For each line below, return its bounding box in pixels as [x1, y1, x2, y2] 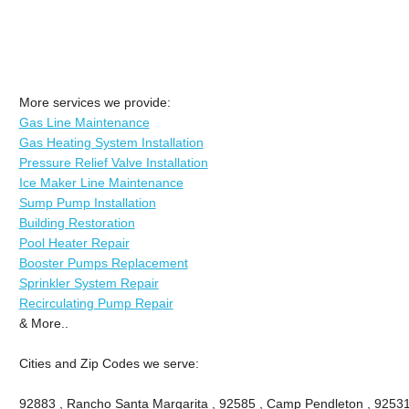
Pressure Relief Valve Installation [18, 154, 208, 170]
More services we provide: [18, 94, 171, 110]
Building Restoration [18, 215, 135, 230]
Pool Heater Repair [18, 235, 130, 250]
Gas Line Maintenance [18, 114, 150, 130]
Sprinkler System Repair [18, 275, 159, 290]
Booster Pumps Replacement [18, 255, 188, 270]
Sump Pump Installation [18, 194, 156, 210]
